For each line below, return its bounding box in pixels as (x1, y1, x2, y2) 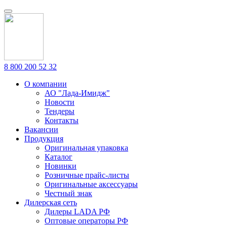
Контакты (45, 116, 79, 125)
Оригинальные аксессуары (45, 180, 138, 188)
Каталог (45, 153, 72, 161)
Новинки (45, 162, 77, 170)
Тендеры (45, 107, 74, 116)
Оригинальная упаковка (45, 143, 128, 152)
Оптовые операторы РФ (45, 216, 128, 225)
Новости (45, 98, 74, 106)
